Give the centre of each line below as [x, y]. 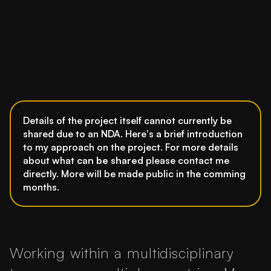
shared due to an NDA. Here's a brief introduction [132, 133]
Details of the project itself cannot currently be [127, 120]
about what [50, 160]
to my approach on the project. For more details [130, 147]
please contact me [186, 160]
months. [41, 187]
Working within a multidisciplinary [122, 253]
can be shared [110, 160]
